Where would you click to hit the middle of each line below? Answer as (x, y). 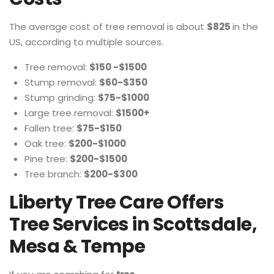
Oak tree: (46, 143)
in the (245, 27)
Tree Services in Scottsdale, (133, 224)
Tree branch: (54, 174)
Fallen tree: (50, 128)
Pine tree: (47, 159)
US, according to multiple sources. (86, 42)
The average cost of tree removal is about (108, 27)
